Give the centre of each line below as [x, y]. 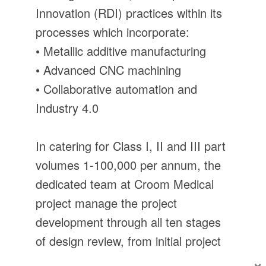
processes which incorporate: [113, 32]
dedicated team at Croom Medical [125, 184]
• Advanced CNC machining [108, 70]
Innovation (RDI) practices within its [129, 13]
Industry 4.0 [67, 108]
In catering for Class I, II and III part [131, 146]
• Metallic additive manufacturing [121, 51]
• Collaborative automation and [116, 89]
